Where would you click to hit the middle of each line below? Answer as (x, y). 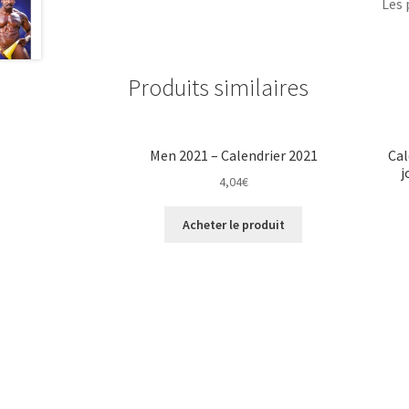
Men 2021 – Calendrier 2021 (233, 155)
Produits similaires (219, 88)
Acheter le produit (233, 224)
